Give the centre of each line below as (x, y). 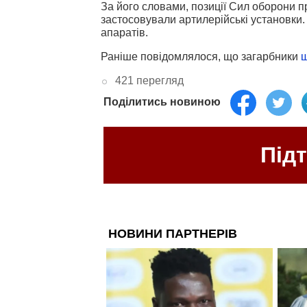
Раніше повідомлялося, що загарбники (201, 56)
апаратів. (124, 32)
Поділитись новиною (162, 101)
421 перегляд (149, 80)
